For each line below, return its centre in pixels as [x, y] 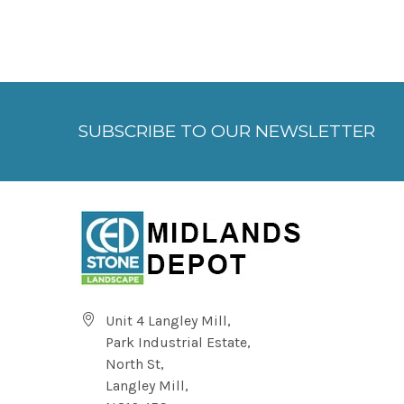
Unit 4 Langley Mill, [168, 320]
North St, [135, 363]
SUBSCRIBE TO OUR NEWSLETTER [227, 132]
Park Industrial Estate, [178, 342]
